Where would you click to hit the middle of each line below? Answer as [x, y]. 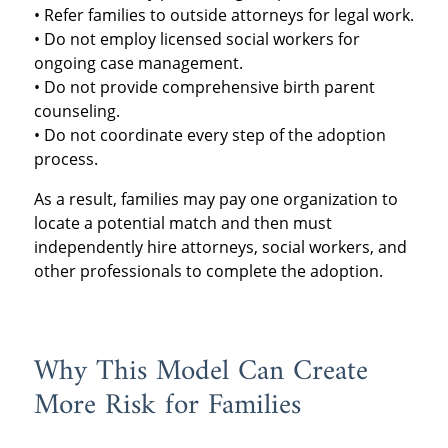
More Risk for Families [167, 405]
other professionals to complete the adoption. [208, 270]
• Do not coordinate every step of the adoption [209, 134]
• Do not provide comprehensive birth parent [204, 86]
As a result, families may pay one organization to [215, 198]
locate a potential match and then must [182, 222]
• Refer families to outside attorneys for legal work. [223, 14]
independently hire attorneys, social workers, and [220, 246]
